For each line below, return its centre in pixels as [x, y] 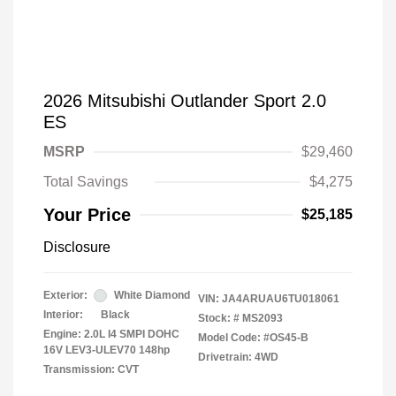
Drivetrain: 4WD [238, 358]
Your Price [87, 215]
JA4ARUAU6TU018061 [281, 299]
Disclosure [77, 247]
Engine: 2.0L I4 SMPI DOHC [111, 335]
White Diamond [152, 296]
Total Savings [86, 182]
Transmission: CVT [91, 370]
